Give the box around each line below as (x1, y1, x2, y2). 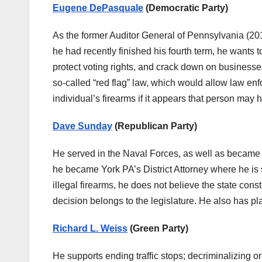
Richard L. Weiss (53, 223, 127, 234)
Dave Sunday (53, 121, 112, 132)
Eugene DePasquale (53, 3, 143, 13)
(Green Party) (127, 223, 188, 234)
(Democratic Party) (143, 3, 228, 13)
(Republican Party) (112, 121, 197, 132)
